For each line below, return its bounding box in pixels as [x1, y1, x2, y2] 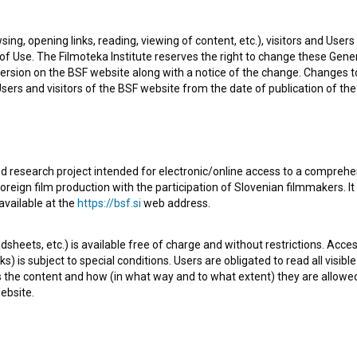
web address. [141, 197, 210, 210]
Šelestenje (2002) [41, 38, 140, 53]
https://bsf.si [77, 197, 141, 210]
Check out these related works [45, 172, 312, 194]
